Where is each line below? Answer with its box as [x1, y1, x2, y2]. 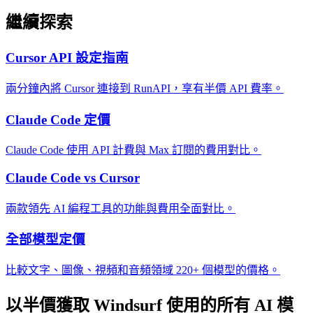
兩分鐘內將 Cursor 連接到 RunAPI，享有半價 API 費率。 [6, 82, 284, 94]
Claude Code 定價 [6, 112, 110, 127]
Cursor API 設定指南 [6, 50, 129, 66]
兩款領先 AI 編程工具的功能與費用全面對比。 [6, 202, 235, 214]
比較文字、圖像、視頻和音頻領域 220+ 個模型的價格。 [6, 264, 280, 277]
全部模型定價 [6, 232, 85, 247]
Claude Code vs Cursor [6, 170, 140, 185]
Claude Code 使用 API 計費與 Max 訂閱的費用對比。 [6, 144, 261, 156]
